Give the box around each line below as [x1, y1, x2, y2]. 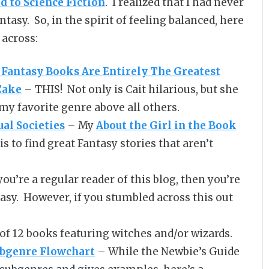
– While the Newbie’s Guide [95, 245, 240, 259]
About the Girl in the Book [96, 119, 237, 133]
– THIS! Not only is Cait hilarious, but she [22, 83, 238, 97]
